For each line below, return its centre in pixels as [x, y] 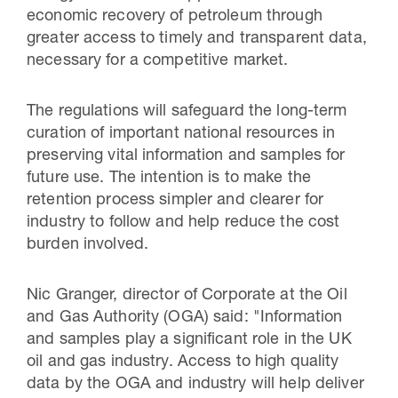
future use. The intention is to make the [169, 179]
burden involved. [88, 245]
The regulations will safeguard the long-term [187, 112]
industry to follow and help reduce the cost [183, 223]
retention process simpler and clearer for [175, 201]
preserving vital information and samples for [186, 156]
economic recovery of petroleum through [175, 17]
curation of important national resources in [181, 134]
